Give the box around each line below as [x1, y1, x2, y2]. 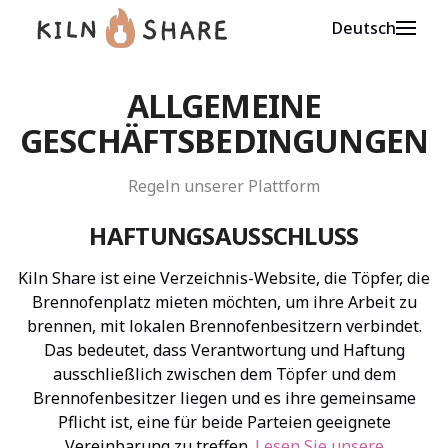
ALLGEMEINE [126, 84, 322, 127]
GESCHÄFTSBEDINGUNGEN [19, 119, 429, 162]
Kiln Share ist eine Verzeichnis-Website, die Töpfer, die [18, 267, 430, 289]
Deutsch [332, 17, 396, 39]
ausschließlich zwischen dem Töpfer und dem [52, 363, 396, 385]
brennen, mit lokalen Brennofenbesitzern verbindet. [26, 315, 422, 337]
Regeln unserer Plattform [128, 175, 320, 197]
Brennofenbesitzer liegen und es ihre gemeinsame [32, 387, 416, 409]
